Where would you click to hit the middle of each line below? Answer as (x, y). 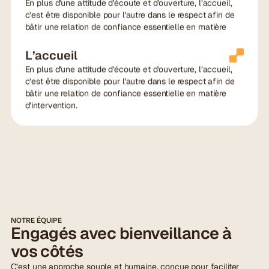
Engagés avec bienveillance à (121, 233)
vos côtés (47, 251)
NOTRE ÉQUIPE (36, 220)
